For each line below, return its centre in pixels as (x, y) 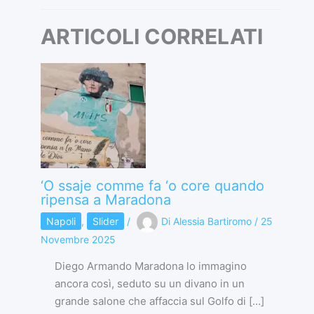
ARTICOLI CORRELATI (151, 37)
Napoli (61, 221)
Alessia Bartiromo (213, 221)
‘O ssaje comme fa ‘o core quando (152, 186)
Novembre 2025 (78, 240)
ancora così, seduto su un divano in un (149, 284)
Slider (105, 221)
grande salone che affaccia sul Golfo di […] (159, 301)
